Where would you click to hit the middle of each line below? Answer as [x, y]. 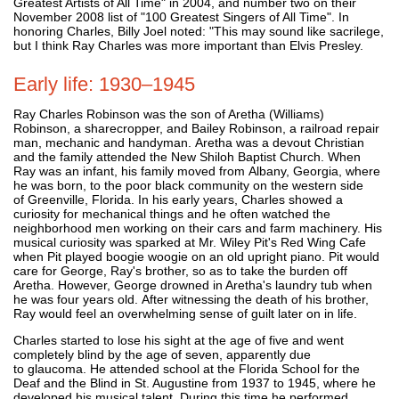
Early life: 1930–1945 [104, 84]
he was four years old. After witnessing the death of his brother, [191, 299]
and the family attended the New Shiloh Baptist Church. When [187, 156]
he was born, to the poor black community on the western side [188, 185]
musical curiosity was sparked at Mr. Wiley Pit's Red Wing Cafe [190, 242]
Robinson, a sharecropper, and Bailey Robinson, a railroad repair [196, 128]
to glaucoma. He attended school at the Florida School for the [187, 368]
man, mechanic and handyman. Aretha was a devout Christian [189, 142]
